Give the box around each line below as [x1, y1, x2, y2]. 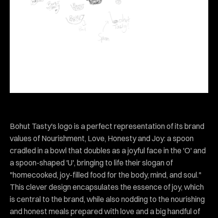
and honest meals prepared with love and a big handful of [10, 206, 200, 216]
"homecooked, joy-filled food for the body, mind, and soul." [10, 169, 201, 180]
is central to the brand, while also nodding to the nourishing [10, 194, 205, 204]
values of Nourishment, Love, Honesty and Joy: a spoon [10, 133, 194, 143]
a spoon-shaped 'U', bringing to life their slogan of [10, 157, 173, 167]
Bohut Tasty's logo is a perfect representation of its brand [10, 121, 204, 131]
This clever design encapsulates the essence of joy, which [10, 182, 204, 192]
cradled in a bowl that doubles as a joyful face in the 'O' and [10, 145, 206, 155]
